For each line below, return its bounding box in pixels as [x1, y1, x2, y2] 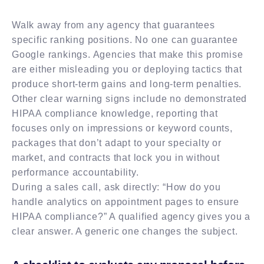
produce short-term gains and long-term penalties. [12, 78, 242, 89]
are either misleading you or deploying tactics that [12, 64, 242, 74]
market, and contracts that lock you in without [12, 152, 220, 163]
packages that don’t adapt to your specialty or [12, 137, 222, 148]
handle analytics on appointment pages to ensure [12, 196, 239, 207]
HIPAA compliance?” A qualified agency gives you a [12, 211, 251, 222]
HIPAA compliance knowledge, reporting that [12, 108, 218, 118]
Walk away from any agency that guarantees [12, 19, 215, 30]
